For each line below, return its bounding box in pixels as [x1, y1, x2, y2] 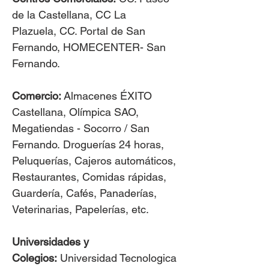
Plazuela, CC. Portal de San [12, 25, 145, 37]
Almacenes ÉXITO [61, 89, 152, 102]
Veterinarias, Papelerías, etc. [12, 203, 149, 216]
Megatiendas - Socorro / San [12, 122, 150, 134]
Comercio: [12, 89, 61, 102]
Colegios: [12, 252, 60, 264]
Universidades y [12, 235, 89, 248]
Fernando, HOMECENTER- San [12, 41, 166, 53]
